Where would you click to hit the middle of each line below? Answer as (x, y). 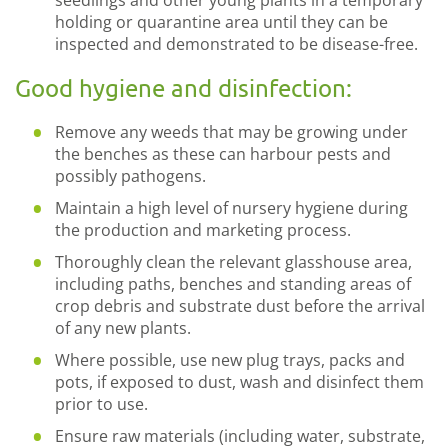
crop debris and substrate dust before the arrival (240, 306)
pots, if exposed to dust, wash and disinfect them (239, 382)
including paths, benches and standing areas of (233, 284)
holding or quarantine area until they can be (221, 22)
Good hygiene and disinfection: (183, 87)
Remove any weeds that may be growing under (231, 132)
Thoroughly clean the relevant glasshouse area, (233, 262)
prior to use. (101, 404)
